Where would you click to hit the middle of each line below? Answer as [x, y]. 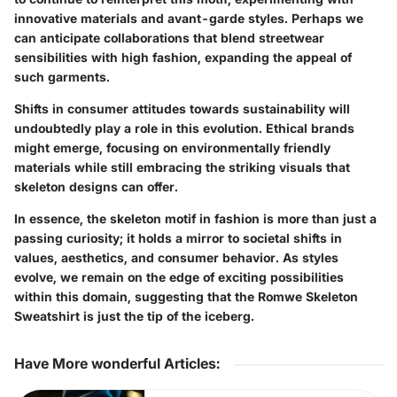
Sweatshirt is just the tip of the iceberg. [134, 316]
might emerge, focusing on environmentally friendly [172, 148]
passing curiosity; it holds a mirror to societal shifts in [178, 238]
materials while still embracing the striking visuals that [182, 167]
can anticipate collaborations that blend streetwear [169, 38]
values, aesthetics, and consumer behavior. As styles [176, 258]
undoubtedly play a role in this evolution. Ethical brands [184, 128]
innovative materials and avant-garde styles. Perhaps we [189, 19]
